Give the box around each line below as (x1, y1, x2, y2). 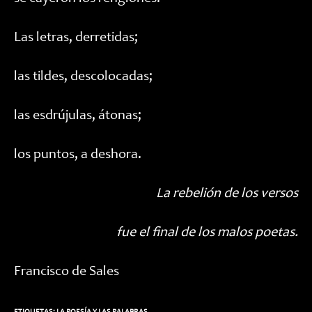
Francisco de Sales (14, 265, 119, 279)
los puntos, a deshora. (14, 148, 141, 162)
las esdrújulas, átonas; (14, 109, 141, 123)
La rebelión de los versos (156, 187, 298, 201)
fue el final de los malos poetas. (116, 226, 298, 240)
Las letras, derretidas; (14, 31, 138, 45)
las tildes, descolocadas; (14, 70, 153, 84)
